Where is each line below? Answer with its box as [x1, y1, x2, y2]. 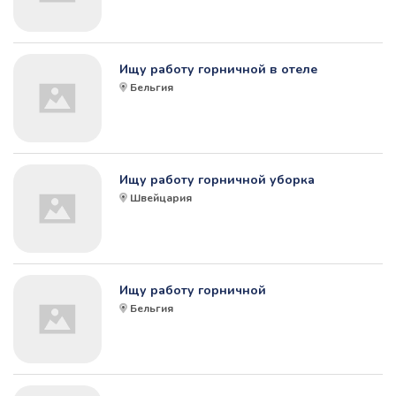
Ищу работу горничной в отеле [119, 61, 317, 79]
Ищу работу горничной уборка [119, 171, 315, 189]
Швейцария [130, 191, 192, 206]
